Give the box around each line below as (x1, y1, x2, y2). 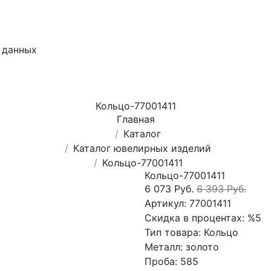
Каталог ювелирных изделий (73, 142, 211, 154)
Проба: (145, 255, 180, 267)
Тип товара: (145, 226, 204, 238)
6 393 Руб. (197, 183, 246, 195)
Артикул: (145, 197, 189, 209)
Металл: (145, 241, 186, 253)
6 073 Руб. (145, 183, 197, 195)
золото (186, 241, 219, 253)
